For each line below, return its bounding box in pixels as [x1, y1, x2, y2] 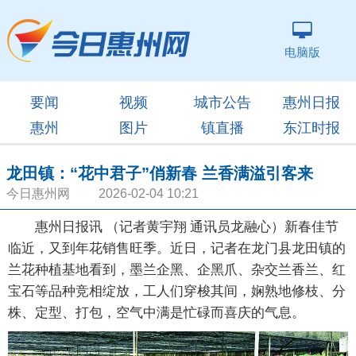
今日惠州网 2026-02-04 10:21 [6, 187, 199, 200]
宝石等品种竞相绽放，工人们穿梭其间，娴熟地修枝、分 [8, 284, 346, 299]
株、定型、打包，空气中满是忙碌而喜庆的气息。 [8, 305, 305, 320]
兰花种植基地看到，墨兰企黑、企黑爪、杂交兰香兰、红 [8, 262, 346, 277]
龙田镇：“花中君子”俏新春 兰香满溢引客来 [6, 164, 313, 182]
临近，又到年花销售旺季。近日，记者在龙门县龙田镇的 [8, 241, 346, 256]
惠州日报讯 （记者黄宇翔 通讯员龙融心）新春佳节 [8, 219, 339, 234]
